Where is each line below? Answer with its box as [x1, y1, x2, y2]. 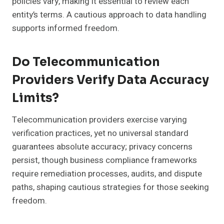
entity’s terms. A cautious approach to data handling [12, 8, 206, 21]
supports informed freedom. [12, 22, 119, 35]
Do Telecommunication [12, 54, 160, 70]
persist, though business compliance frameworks [12, 154, 197, 167]
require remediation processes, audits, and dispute [12, 167, 202, 180]
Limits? [12, 90, 59, 106]
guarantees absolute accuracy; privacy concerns [12, 140, 192, 153]
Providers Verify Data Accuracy [12, 72, 209, 88]
